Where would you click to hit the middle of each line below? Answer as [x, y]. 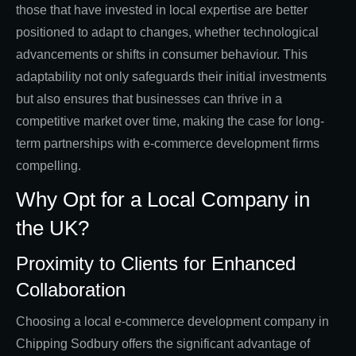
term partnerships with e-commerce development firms [168, 144]
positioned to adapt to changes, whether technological [167, 33]
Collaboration [71, 290]
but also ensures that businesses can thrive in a [149, 99]
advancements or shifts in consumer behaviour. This [162, 55]
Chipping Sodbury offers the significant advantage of [163, 344]
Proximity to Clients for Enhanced [156, 264]
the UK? [52, 228]
